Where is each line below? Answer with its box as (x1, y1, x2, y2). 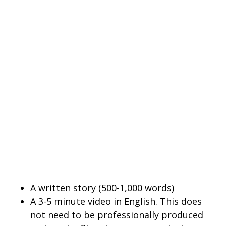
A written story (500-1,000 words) (30, 182, 174, 194)
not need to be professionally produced (30, 209, 203, 221)
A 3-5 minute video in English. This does (30, 195, 202, 207)
